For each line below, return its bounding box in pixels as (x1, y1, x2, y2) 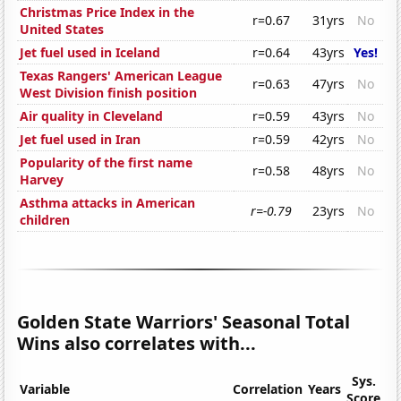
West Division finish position (20, 84, 198, 102)
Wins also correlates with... (17, 331, 257, 356)
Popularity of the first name (20, 154, 193, 172)
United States (20, 21, 105, 38)
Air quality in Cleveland (20, 107, 164, 125)
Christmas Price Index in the (20, 4, 195, 21)
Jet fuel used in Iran (20, 131, 141, 149)
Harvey (20, 171, 64, 189)
